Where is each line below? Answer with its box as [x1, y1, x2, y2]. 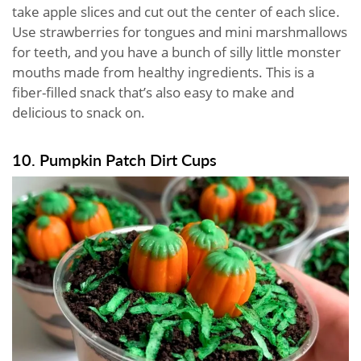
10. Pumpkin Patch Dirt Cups [12, 147, 217, 171]
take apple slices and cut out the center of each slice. [12, 2, 340, 21]
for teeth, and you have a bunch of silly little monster [12, 42, 341, 61]
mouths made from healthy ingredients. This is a [12, 62, 314, 81]
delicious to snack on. [12, 102, 148, 122]
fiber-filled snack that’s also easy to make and [12, 82, 294, 102]
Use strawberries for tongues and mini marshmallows [12, 22, 347, 41]
